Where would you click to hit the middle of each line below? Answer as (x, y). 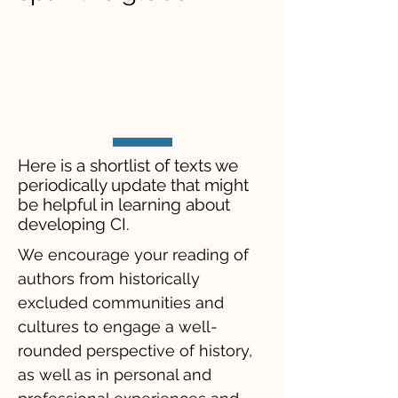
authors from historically (109, 279)
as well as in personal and (115, 374)
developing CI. (74, 224)
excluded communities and (121, 302)
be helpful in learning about (124, 204)
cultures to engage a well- (118, 326)
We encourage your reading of (133, 255)
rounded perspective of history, (135, 350)
